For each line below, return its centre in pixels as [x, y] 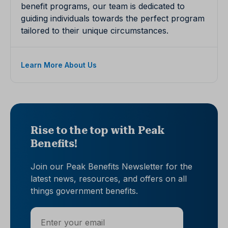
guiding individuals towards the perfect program [113, 19]
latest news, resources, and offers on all [109, 179]
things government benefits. [84, 191]
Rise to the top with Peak [98, 131]
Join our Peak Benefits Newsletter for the [111, 167]
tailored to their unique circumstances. [95, 31]
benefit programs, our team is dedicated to [103, 6]
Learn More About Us [59, 65]
